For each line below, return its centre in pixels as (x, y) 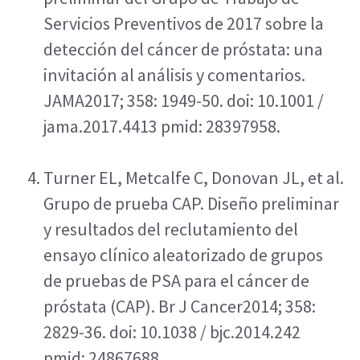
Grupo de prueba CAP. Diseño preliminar (191, 203)
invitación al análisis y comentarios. (174, 75)
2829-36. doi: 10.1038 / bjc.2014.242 (172, 332)
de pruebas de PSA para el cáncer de (176, 280)
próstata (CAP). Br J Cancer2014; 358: (180, 306)
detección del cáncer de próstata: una (183, 49)
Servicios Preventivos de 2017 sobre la (184, 23)
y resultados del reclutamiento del (171, 229)
